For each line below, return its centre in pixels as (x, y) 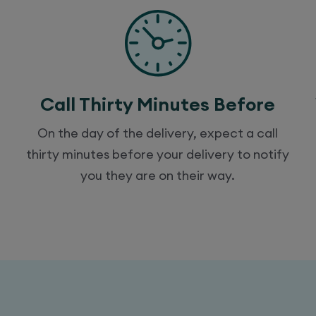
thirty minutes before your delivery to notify (158, 154)
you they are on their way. (158, 175)
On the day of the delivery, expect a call (158, 133)
